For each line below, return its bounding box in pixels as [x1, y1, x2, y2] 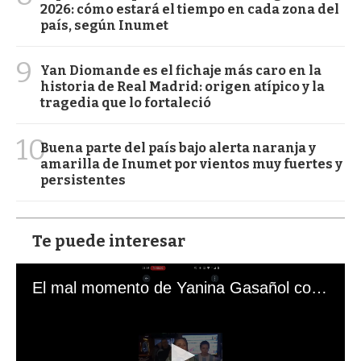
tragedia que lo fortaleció [40, 95, 211, 111]
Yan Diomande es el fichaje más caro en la [40, 63, 322, 79]
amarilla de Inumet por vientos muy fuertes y [40, 156, 342, 172]
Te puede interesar [32, 231, 185, 251]
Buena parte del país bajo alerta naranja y [40, 140, 316, 156]
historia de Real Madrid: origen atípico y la [40, 79, 325, 95]
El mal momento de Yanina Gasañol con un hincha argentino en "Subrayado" [311, 279, 327, 297]
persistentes [40, 172, 126, 189]
